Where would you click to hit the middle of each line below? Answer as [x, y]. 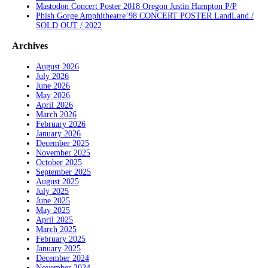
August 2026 [57, 66]
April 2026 [54, 105]
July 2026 [52, 76]
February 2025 [61, 239]
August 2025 [57, 181]
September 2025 [63, 172]
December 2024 [63, 258]
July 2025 [52, 191]
